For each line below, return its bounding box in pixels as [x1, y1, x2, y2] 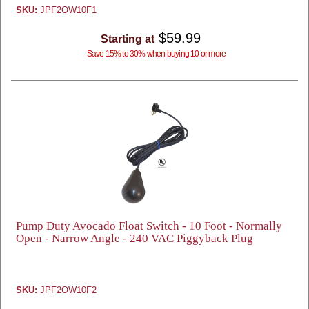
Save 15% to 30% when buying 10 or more [86, 49, 226, 59]
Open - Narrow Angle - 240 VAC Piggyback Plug [16, 232, 253, 245]
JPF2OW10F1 [37, 5, 97, 15]
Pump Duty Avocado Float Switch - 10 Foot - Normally [16, 219, 282, 232]
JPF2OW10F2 [37, 285, 97, 295]
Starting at [100, 33, 154, 45]
